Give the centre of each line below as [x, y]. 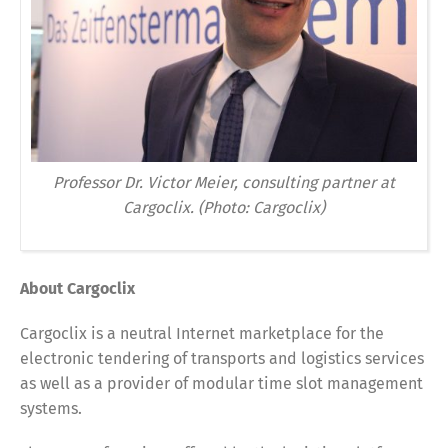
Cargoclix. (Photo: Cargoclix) [224, 208]
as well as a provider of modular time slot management [221, 384]
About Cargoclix [77, 289]
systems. [51, 409]
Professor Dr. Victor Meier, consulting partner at [224, 183]
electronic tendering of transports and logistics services [222, 359]
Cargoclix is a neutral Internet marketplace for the [202, 334]
